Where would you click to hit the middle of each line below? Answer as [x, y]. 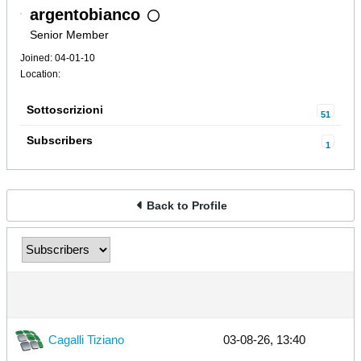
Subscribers [60, 140]
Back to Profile [187, 205]
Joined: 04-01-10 [58, 58]
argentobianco [85, 15]
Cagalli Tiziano [86, 340]
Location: [40, 74]
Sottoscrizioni [65, 110]
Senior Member [69, 35]
